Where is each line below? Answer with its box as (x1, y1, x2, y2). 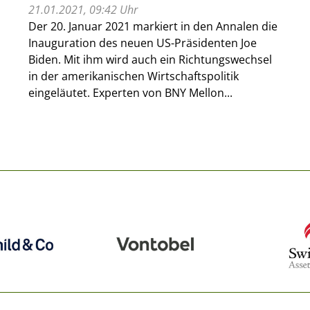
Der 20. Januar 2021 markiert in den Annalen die (28, 18, 277, 34)
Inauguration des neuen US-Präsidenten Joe (28, 35, 257, 51)
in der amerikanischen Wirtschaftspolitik (28, 68, 239, 84)
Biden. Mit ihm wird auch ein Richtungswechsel (28, 51, 272, 67)
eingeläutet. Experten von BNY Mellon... (28, 84, 232, 100)
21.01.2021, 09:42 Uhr (28, 1, 138, 17)
